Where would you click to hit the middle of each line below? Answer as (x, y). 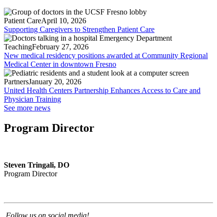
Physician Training (32, 99)
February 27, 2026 (60, 46)
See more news (27, 108)
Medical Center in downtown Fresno (60, 64)
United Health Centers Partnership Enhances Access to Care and (102, 90)
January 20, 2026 (55, 81)
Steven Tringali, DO (37, 165)
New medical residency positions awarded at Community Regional (106, 55)
